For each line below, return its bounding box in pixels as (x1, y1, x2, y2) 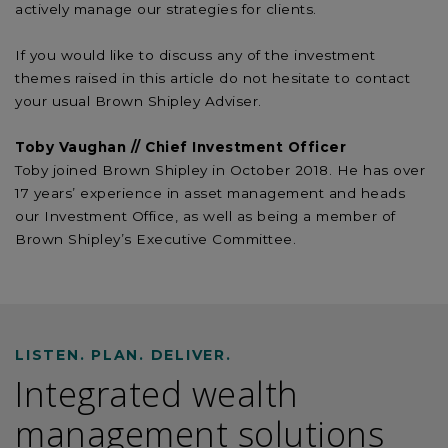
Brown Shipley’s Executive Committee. (15, 230, 296, 247)
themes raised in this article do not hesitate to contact (15, 69, 410, 86)
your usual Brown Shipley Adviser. (15, 92, 262, 109)
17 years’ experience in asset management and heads (15, 184, 405, 201)
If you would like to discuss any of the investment (15, 46, 375, 63)
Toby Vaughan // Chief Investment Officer (15, 138, 346, 155)
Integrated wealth (15, 369, 299, 417)
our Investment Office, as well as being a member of (15, 207, 396, 224)
